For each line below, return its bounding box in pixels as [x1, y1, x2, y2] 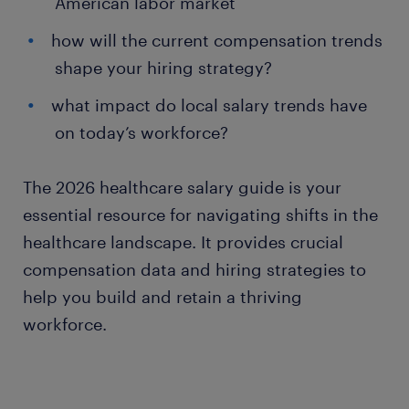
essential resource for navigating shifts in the [23, 204, 378, 225]
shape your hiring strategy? [55, 58, 272, 78]
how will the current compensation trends [51, 30, 383, 50]
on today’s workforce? [55, 122, 228, 142]
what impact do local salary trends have [51, 95, 367, 115]
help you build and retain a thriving [23, 287, 302, 307]
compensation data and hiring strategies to [23, 259, 366, 279]
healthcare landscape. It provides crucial [23, 232, 343, 252]
